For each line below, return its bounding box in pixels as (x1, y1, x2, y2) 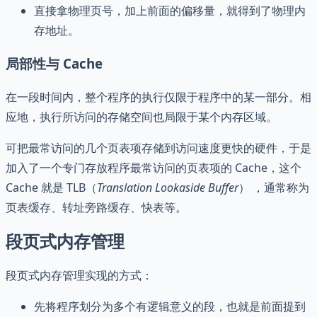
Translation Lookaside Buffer (97, 179, 238, 195)
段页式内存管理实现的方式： (6, 267, 153, 283)
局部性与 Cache (6, 54, 103, 73)
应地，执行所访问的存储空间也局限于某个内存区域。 (6, 108, 277, 125)
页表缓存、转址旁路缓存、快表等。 (6, 199, 187, 215)
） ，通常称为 (238, 179, 309, 195)
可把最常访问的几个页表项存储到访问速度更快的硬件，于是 (6, 139, 311, 156)
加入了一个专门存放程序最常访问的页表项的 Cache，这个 (6, 159, 301, 175)
